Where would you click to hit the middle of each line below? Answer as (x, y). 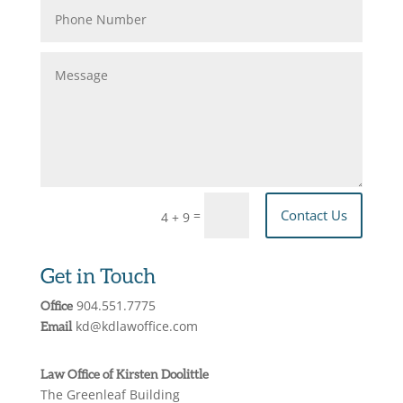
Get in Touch (98, 275)
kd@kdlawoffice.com (134, 326)
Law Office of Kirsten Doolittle (124, 373)
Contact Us (314, 215)
